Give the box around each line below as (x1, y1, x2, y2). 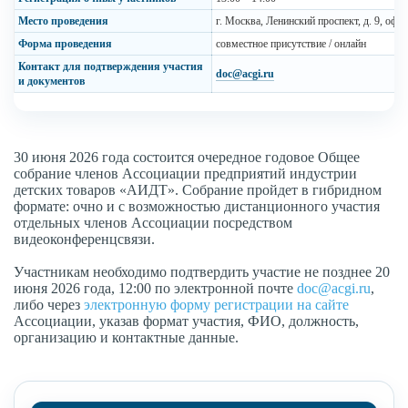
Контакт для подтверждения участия (18, 60, 203, 74)
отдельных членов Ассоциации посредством (14, 215, 292, 231)
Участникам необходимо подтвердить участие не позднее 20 (14, 264, 390, 280)
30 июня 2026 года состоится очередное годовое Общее (14, 149, 360, 166)
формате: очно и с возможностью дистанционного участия (14, 199, 380, 215)
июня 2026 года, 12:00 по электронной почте (14, 280, 297, 297)
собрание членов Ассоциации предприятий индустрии (14, 166, 357, 182)
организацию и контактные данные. (14, 330, 239, 346)
